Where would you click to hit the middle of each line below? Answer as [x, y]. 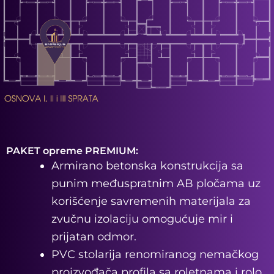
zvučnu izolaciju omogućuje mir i [142, 219]
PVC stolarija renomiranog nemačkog [155, 255]
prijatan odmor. [94, 237]
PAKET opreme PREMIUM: [72, 151]
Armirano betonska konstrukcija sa [147, 166]
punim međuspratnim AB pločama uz [156, 184]
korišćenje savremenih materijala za [151, 202]
